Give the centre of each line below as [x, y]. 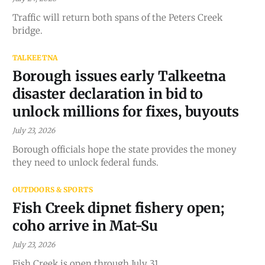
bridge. [27, 30]
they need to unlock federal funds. [85, 162]
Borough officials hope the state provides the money [124, 149]
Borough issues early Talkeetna [119, 76]
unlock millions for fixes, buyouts [125, 111]
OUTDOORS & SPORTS [52, 189]
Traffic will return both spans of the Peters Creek [117, 17]
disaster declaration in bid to [107, 93]
